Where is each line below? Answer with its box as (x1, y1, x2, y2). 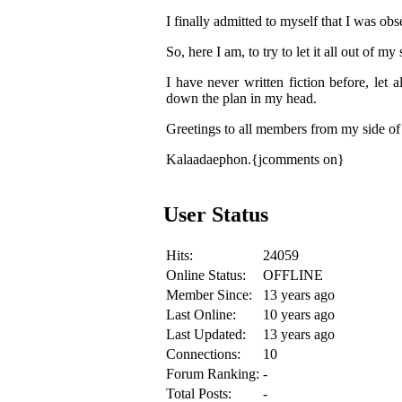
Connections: (166, 345, 240, 362)
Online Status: (166, 267, 246, 283)
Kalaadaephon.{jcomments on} (166, 151, 345, 167)
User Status (163, 202, 268, 226)
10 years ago (263, 306, 335, 322)
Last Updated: (166, 326, 246, 342)
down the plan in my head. (166, 90, 317, 106)
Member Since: (166, 286, 252, 302)
